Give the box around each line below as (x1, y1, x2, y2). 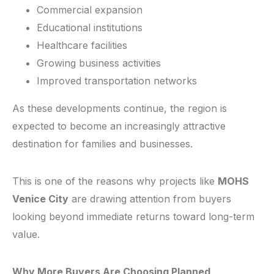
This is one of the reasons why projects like (12, 175, 218, 188)
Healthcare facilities (37, 39, 127, 52)
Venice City (12, 193, 68, 206)
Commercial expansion (37, 4, 143, 17)
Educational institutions (37, 21, 143, 34)
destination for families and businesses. (12, 138, 193, 150)
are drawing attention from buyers (68, 193, 231, 206)
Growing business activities (37, 57, 161, 70)
